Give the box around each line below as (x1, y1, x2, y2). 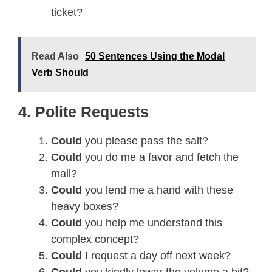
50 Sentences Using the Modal (85, 50, 225, 61)
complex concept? (51, 233, 139, 245)
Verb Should (32, 67, 89, 78)
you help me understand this (85, 216, 222, 229)
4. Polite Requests (18, 103, 149, 120)
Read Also (32, 50, 79, 61)
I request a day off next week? (85, 249, 231, 262)
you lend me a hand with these (85, 183, 233, 196)
